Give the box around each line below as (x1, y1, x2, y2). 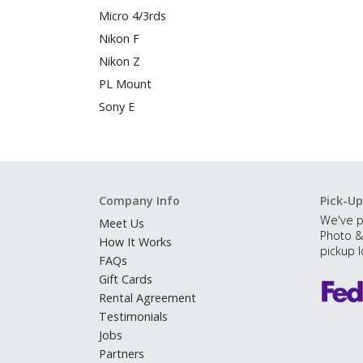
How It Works (99, 233, 172, 250)
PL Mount (99, 75, 152, 92)
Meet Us (99, 215, 144, 231)
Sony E (99, 98, 135, 114)
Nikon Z (99, 53, 140, 69)
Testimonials (99, 308, 168, 324)
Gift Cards (99, 271, 152, 287)
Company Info (99, 192, 180, 208)
